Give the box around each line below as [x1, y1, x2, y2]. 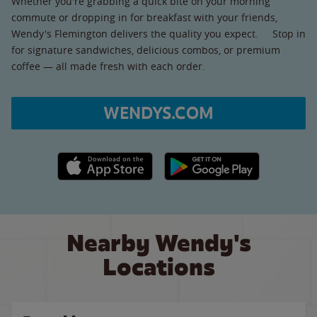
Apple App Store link [57, 152, 154, 166]
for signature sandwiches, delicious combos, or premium [11, 42, 280, 57]
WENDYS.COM [103, 102, 214, 124]
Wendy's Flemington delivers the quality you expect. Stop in [11, 26, 306, 40]
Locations [102, 252, 215, 282]
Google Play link [163, 152, 238, 166]
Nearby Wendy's [66, 228, 251, 258]
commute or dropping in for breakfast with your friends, [11, 10, 277, 24]
